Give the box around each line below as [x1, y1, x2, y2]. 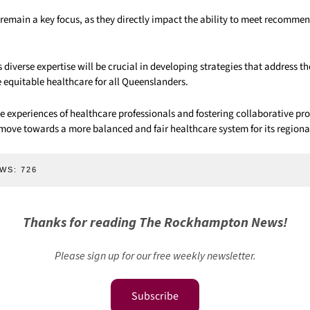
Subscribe [131, 289, 179, 304]
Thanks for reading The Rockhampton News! [22, 213, 288, 230]
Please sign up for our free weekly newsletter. [54, 248, 256, 262]
